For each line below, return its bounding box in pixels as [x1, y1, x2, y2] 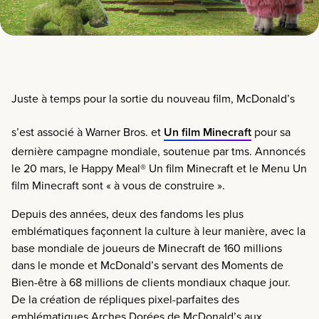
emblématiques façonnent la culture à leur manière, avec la [11, 222, 305, 239]
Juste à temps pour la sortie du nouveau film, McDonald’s [11, 90, 295, 106]
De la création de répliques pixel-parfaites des [11, 291, 239, 307]
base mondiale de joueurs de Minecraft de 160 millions [11, 239, 282, 256]
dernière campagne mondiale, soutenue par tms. [11, 142, 255, 159]
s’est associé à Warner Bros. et [11, 123, 164, 140]
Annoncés [255, 142, 305, 159]
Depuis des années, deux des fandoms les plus [11, 205, 244, 221]
